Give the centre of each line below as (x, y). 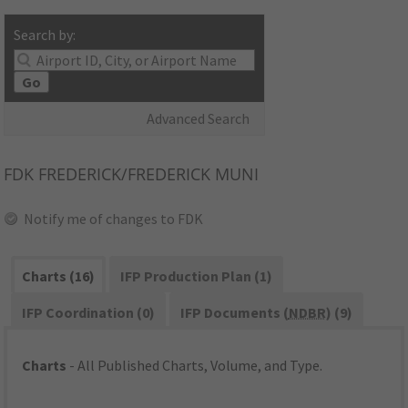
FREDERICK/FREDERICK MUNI (147, 174)
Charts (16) (59, 276)
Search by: (45, 35)
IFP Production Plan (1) (196, 276)
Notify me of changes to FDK (114, 219)
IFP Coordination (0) (89, 313)
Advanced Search (199, 119)
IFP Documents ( (234, 313)
